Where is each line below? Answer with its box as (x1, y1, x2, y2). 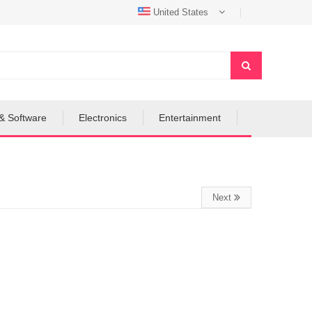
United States (150, 7, 211, 17)
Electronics (79, 112, 127, 123)
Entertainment (159, 112, 221, 123)
